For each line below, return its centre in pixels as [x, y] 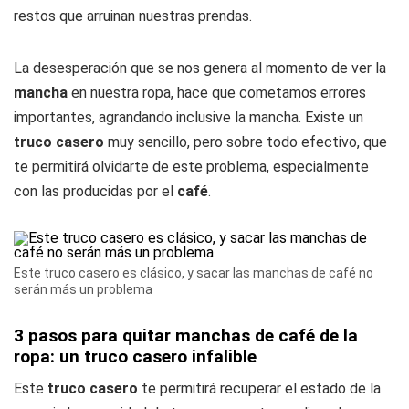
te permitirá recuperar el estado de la [259, 388]
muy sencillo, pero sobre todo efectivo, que [246, 142]
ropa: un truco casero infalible [135, 357]
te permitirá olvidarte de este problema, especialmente [191, 167]
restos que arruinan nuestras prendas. [133, 16]
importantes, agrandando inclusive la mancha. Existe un [189, 117]
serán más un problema [83, 289]
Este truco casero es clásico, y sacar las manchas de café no [194, 273]
